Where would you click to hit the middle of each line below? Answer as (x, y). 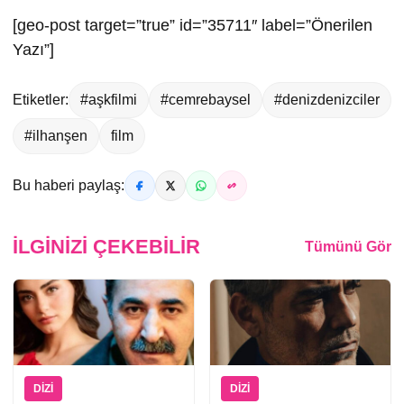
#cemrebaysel (206, 100)
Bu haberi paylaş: (69, 186)
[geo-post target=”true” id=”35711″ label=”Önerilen (193, 26)
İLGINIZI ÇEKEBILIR (106, 247)
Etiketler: (41, 100)
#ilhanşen (56, 136)
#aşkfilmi (109, 100)
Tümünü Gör (348, 247)
